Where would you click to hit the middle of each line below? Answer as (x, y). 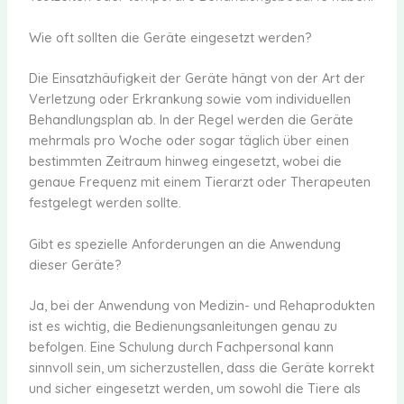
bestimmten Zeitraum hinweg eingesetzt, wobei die (185, 161)
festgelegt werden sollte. (105, 202)
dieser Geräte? (75, 265)
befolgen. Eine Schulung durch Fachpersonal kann (181, 346)
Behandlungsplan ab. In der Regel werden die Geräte (191, 119)
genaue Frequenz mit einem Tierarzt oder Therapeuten (199, 181)
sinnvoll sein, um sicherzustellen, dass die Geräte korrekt (201, 367)
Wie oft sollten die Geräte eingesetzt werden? (170, 37)
